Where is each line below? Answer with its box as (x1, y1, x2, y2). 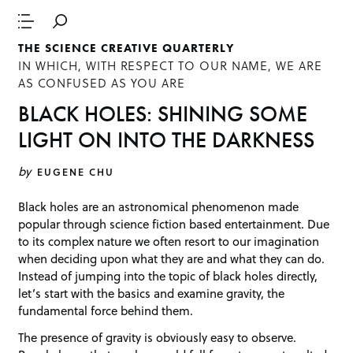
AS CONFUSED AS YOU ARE (18, 74, 186, 92)
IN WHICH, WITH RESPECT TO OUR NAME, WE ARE (18, 57, 322, 75)
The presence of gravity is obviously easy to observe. (18, 328, 297, 346)
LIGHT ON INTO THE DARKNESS (18, 125, 315, 154)
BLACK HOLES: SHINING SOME (18, 99, 308, 128)
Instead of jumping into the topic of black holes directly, (18, 267, 318, 285)
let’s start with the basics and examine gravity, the (18, 284, 285, 303)
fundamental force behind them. (18, 302, 194, 320)
